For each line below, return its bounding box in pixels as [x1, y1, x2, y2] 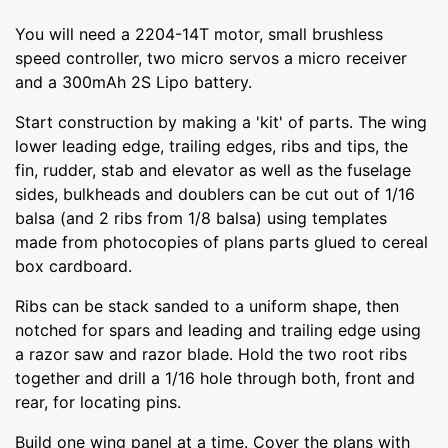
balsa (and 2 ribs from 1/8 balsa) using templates [15, 207, 387, 228]
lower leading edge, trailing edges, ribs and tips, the [15, 135, 408, 156]
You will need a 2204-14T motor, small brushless [15, 23, 383, 44]
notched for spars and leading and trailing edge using [15, 319, 421, 340]
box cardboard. [15, 255, 132, 276]
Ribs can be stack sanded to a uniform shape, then [15, 295, 399, 316]
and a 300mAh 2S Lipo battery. [15, 71, 252, 92]
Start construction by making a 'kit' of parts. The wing [15, 111, 427, 132]
